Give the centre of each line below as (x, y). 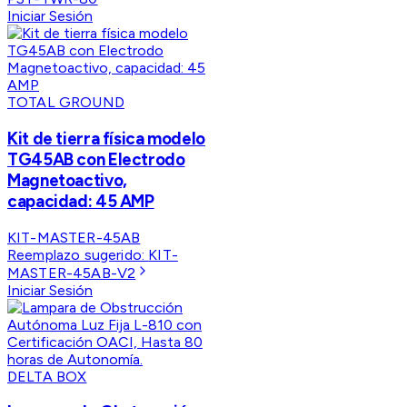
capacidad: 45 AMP (81, 201)
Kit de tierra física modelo (106, 138)
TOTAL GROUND (66, 103)
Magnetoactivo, (67, 180)
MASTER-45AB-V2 (72, 273)
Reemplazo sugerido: (78, 254)
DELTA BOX (47, 376)
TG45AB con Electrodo (96, 159)
